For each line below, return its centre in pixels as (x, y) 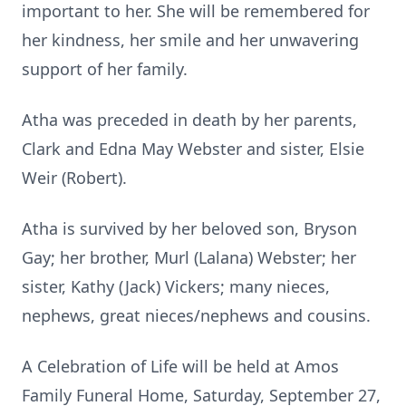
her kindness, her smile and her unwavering (190, 40)
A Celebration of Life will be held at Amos (180, 366)
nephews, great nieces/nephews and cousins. (196, 315)
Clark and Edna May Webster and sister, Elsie (193, 149)
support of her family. (105, 69)
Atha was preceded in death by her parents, (189, 120)
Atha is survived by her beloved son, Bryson (189, 228)
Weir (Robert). (74, 178)
